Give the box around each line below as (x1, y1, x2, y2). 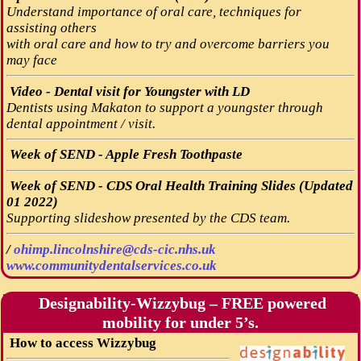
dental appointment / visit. (6, 115, 156, 131)
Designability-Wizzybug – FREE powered (35, 294, 326, 312)
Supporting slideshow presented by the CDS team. (6, 210, 290, 226)
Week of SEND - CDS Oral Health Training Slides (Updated (6, 178, 353, 194)
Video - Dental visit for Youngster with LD (9, 83, 250, 99)
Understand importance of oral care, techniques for (6, 3, 301, 19)
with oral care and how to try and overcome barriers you (6, 35, 330, 52)
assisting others (6, 19, 97, 35)
